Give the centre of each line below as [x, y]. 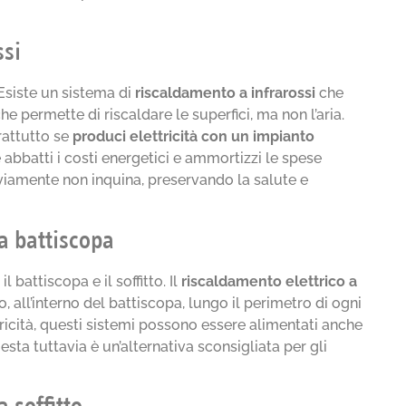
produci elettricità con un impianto [194, 137]
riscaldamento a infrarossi [226, 93]
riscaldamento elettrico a [270, 281]
